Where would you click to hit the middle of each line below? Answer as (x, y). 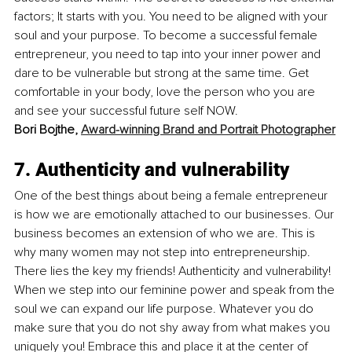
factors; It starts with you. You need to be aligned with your (172, 16)
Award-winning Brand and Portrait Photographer (208, 129)
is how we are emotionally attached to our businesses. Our (176, 214)
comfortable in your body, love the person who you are (166, 92)
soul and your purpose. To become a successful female (167, 35)
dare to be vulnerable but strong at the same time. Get (163, 73)
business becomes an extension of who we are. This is (166, 233)
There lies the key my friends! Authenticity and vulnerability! (174, 271)
